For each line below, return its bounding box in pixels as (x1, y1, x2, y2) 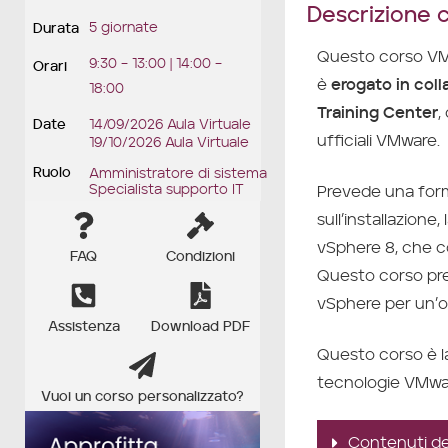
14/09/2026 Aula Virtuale (89, 118, 252, 133)
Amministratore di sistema (89, 167, 268, 182)
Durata (33, 22, 79, 37)
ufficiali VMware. (316, 132, 440, 149)
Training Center (316, 104, 438, 121)
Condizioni (166, 250, 236, 265)
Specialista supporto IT (89, 183, 245, 198)
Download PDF (151, 320, 251, 335)
